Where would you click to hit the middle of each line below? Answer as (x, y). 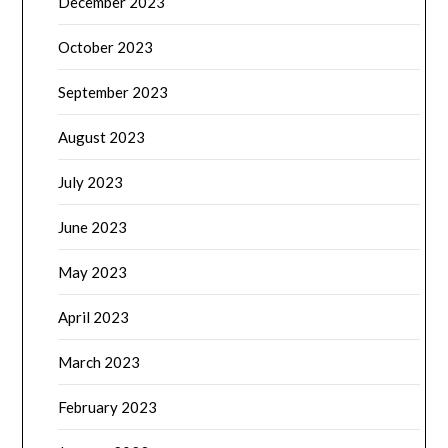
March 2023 (99, 361)
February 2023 (108, 406)
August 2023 (102, 136)
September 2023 (113, 91)
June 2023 (93, 226)
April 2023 (94, 316)
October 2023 (106, 46)
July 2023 (91, 181)
